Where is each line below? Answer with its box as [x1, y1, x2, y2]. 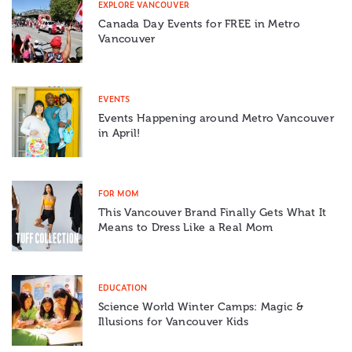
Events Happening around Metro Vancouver [98, 111, 334, 125]
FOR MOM [98, 186, 139, 199]
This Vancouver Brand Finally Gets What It [98, 205, 327, 219]
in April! [98, 126, 141, 140]
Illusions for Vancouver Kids [98, 314, 248, 328]
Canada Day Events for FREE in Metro [98, 16, 300, 31]
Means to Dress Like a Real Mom [98, 220, 273, 234]
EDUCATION [98, 280, 147, 293]
